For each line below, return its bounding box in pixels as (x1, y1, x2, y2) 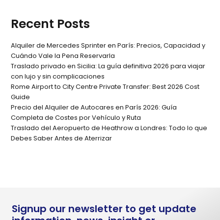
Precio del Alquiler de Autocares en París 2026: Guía (11, 103, 177, 112)
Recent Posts (11, 15, 90, 32)
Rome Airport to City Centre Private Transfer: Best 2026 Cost (11, 82, 200, 91)
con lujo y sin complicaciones (11, 72, 105, 81)
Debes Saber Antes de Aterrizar (11, 134, 112, 143)
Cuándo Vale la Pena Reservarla (11, 51, 115, 60)
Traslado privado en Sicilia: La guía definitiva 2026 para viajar (11, 61, 206, 71)
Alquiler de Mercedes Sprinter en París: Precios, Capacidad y (11, 41, 206, 50)
